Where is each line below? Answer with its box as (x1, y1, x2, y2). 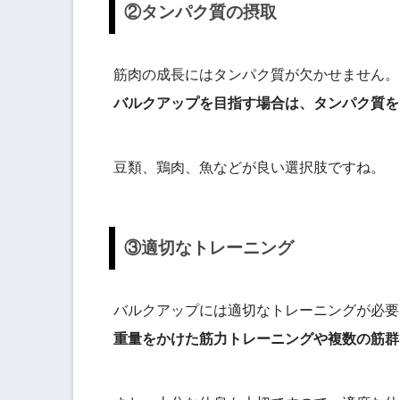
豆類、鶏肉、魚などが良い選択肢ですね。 (113, 160, 385, 176)
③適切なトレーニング (124, 238, 294, 258)
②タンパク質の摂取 (124, 3, 277, 22)
